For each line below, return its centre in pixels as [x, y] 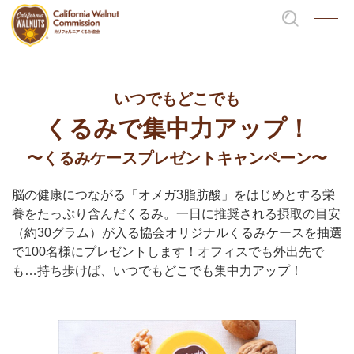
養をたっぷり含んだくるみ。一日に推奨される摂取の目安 [176, 214]
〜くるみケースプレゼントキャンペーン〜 [177, 158]
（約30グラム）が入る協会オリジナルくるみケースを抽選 [177, 233]
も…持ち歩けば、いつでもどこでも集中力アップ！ [157, 271]
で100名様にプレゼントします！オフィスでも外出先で [168, 252]
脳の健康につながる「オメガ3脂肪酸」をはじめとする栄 [173, 195]
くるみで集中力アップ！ [177, 128]
